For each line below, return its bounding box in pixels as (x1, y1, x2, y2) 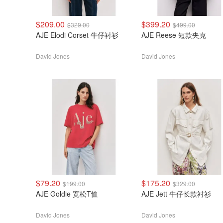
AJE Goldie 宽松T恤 (50, 189, 98, 199)
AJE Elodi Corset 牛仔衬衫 (36, 30, 118, 40)
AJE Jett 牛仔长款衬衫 (141, 189, 211, 199)
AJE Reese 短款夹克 (156, 30, 206, 40)
